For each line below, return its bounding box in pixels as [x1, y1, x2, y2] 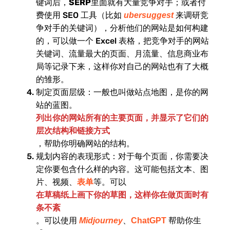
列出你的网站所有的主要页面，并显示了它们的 [36, 113, 208, 123]
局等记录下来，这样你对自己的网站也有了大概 [36, 62, 208, 72]
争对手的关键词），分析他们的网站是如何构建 [36, 23, 208, 33]
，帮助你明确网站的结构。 [36, 139, 135, 149]
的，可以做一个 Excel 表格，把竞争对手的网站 [36, 36, 209, 46]
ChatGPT [131, 216, 166, 225]
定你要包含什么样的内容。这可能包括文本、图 [36, 164, 208, 175]
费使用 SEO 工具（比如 [36, 10, 124, 21]
